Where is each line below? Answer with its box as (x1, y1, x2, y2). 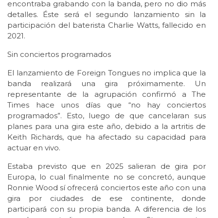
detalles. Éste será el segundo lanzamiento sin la (7, 10, 206, 19)
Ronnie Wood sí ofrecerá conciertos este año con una (7, 183, 206, 193)
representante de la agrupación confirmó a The (7, 90, 206, 99)
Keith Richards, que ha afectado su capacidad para (7, 132, 206, 142)
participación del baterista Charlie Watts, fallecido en (7, 20, 206, 30)
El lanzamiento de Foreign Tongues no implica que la (7, 68, 206, 78)
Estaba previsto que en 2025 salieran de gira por (7, 162, 206, 171)
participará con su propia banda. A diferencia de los (7, 204, 206, 214)
